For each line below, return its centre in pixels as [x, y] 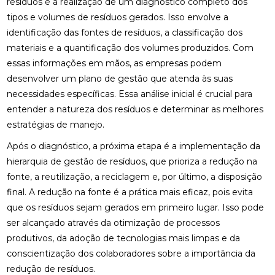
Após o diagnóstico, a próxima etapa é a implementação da [133, 146]
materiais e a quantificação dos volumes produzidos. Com [130, 48]
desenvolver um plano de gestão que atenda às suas [119, 78]
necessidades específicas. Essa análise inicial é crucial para [129, 94]
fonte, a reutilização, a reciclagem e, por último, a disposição [134, 177]
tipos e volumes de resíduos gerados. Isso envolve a [117, 17]
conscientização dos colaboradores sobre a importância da [131, 254]
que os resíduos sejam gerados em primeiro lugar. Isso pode [135, 208]
